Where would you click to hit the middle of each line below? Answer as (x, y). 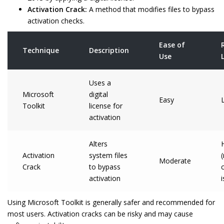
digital (98, 94)
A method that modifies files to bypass (151, 9)
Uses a (100, 83)
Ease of (172, 45)
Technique (41, 50)
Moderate (175, 161)
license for (106, 106)
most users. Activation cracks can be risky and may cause (100, 214)
